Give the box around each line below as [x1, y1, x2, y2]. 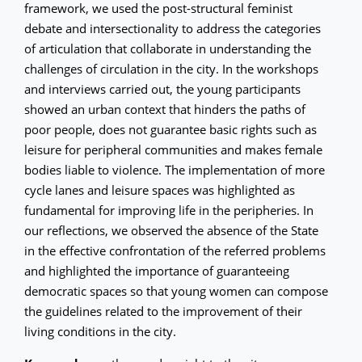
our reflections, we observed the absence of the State [24, 221, 318, 238]
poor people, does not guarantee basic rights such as [24, 120, 317, 137]
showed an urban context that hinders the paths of [24, 100, 305, 117]
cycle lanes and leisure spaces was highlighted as [24, 181, 295, 198]
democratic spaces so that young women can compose [24, 282, 328, 299]
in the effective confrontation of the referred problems [24, 242, 326, 259]
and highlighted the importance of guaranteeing [24, 262, 289, 279]
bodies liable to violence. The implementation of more [24, 161, 325, 178]
